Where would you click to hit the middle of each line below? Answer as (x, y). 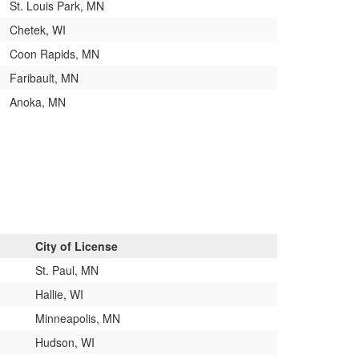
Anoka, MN (38, 101)
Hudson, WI (65, 342)
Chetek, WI (38, 29)
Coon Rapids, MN (54, 53)
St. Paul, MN (67, 270)
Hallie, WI (59, 294)
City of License (77, 246)
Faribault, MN (44, 77)
